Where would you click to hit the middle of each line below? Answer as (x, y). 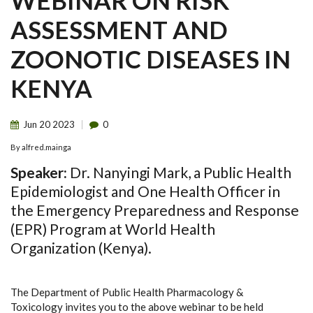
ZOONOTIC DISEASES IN (151, 59)
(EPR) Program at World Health (113, 229)
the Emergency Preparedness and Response (155, 210)
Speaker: (40, 172)
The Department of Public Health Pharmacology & (127, 292)
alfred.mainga (46, 147)
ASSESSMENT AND (119, 29)
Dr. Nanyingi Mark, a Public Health (181, 172)
